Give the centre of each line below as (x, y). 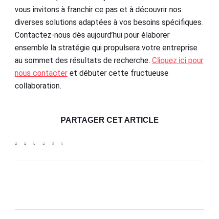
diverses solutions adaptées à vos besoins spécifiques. (109, 22)
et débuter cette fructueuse (118, 73)
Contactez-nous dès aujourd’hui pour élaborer (92, 35)
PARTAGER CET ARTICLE (109, 120)
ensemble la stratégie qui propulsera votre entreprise (106, 48)
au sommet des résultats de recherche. (83, 61)
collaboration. (38, 86)
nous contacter (41, 73)
